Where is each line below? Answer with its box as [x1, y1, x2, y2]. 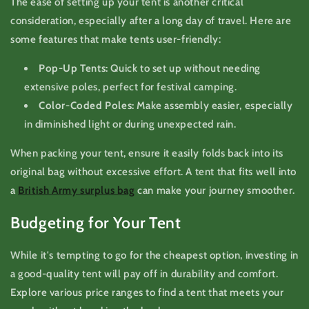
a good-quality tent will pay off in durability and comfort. [10, 267, 279, 280]
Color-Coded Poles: [39, 99, 134, 112]
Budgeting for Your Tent [10, 212, 181, 232]
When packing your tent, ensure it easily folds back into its [10, 146, 284, 159]
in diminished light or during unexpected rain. [24, 117, 237, 130]
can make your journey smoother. [134, 183, 295, 197]
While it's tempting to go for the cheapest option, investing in [10, 248, 299, 261]
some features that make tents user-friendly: [10, 32, 221, 46]
